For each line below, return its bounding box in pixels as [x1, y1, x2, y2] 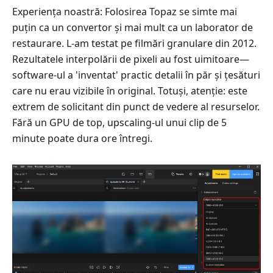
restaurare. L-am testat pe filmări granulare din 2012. [12, 37, 257, 51]
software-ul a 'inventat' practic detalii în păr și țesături [12, 68, 260, 82]
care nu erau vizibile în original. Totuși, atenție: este [12, 84, 247, 98]
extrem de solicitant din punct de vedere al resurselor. [12, 100, 260, 114]
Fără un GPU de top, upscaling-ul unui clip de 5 [12, 116, 227, 130]
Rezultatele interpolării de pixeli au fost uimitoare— [12, 52, 249, 66]
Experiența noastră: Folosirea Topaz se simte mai [12, 5, 237, 19]
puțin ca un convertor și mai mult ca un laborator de [12, 21, 253, 35]
